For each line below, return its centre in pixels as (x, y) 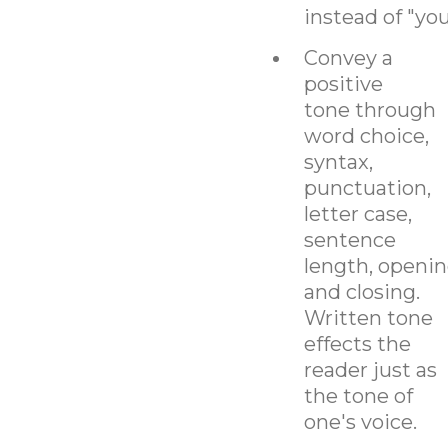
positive (343, 83)
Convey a (348, 57)
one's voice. (360, 421)
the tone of (358, 395)
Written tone (368, 317)
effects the (357, 343)
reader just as (370, 369)
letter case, (357, 213)
